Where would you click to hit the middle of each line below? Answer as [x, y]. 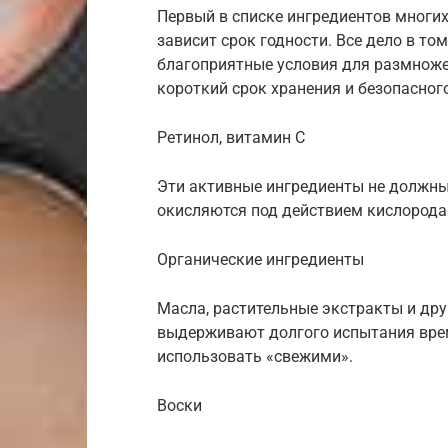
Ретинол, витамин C [231, 137]
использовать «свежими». [255, 356]
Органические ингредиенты [260, 259]
